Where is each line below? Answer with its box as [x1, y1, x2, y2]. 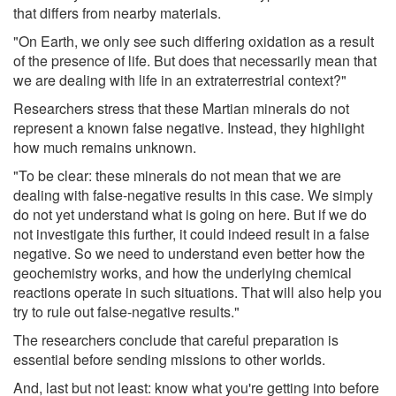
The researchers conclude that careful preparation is [13, 330, 339, 351]
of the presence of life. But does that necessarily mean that [13, 50, 377, 72]
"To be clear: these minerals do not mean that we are [13, 165, 341, 187]
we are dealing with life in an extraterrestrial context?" [13, 70, 346, 91]
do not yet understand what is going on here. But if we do [13, 204, 367, 225]
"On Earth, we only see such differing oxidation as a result [13, 31, 374, 52]
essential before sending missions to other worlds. [13, 349, 325, 370]
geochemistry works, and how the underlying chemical [13, 263, 352, 284]
